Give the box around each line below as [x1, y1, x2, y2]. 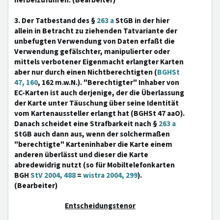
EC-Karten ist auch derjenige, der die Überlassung [14, 87, 184, 98]
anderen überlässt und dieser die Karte [14, 149, 148, 160]
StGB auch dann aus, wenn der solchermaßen [14, 129, 170, 139]
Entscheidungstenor [65, 200, 136, 211]
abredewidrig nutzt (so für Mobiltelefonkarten [14, 160, 175, 170]
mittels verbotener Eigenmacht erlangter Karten [14, 56, 184, 67]
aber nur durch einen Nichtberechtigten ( [14, 67, 157, 78]
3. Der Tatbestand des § [14, 15, 97, 26]
